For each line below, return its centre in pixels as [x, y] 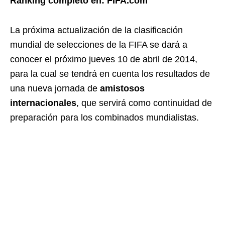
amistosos [122, 88]
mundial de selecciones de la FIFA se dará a [99, 45]
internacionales [43, 103]
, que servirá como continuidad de [144, 103]
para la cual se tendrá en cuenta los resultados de [110, 74]
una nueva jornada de [55, 88]
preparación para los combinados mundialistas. [104, 118]
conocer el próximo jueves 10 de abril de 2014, [104, 59]
